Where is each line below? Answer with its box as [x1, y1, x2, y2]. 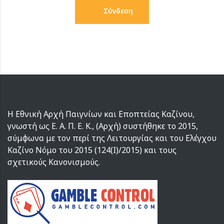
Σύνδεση [103, 6, 133, 16]
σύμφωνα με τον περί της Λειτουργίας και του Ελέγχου [7, 132, 216, 144]
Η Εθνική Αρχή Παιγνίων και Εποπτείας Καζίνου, [7, 108, 194, 120]
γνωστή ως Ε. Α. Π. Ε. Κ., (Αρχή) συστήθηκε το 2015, [7, 120, 198, 132]
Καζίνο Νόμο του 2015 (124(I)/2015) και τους [7, 144, 176, 156]
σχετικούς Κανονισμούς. [7, 156, 100, 168]
